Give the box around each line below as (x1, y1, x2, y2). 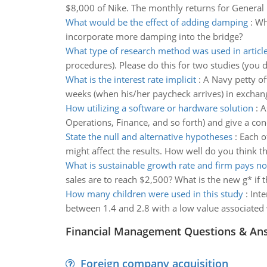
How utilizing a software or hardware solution (65, 102, 253, 114)
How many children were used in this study (65, 188, 243, 200)
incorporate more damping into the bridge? (65, 30, 243, 42)
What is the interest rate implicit (65, 73, 196, 85)
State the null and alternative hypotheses (65, 131, 232, 142)
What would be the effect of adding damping (65, 16, 248, 28)
